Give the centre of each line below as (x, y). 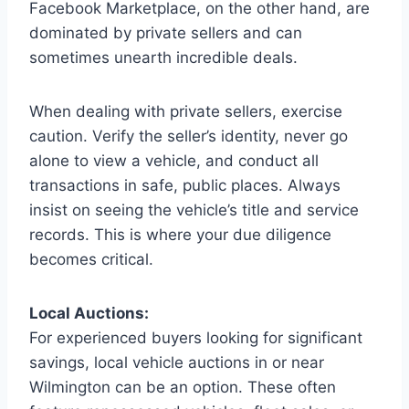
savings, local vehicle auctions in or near (177, 362)
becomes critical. (91, 259)
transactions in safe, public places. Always (185, 185)
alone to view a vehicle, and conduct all (174, 160)
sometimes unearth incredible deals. (163, 57)
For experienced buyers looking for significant (196, 337)
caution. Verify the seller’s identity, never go (189, 136)
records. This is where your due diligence (180, 234)
